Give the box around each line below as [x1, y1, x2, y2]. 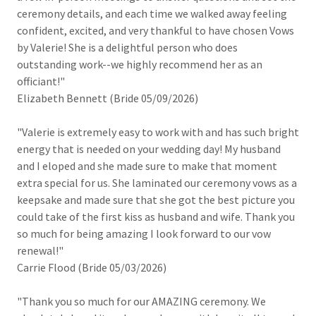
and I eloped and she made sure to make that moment [17, 159, 277, 173]
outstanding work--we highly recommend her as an [17, 57, 262, 71]
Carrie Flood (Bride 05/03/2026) [17, 260, 166, 274]
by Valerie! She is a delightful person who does [17, 40, 238, 54]
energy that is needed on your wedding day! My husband [17, 142, 281, 156]
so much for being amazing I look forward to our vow [17, 226, 271, 241]
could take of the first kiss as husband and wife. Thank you [17, 209, 295, 224]
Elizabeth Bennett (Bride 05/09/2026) [17, 91, 198, 105]
